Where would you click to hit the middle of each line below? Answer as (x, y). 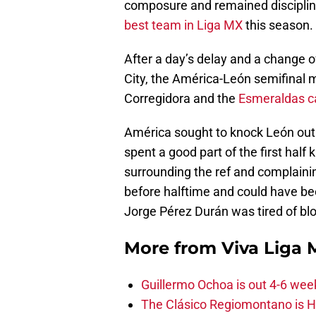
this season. (278, 25)
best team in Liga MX (183, 25)
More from (173, 248)
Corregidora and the (181, 99)
